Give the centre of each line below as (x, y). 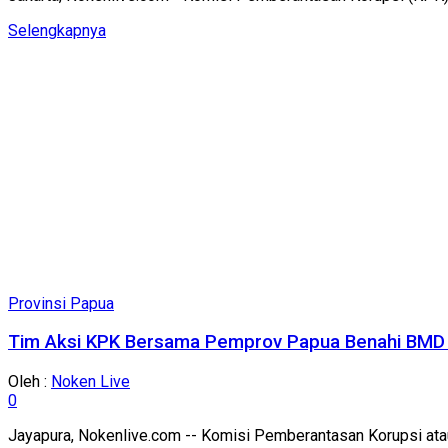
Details (130, 29)
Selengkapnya (57, 30)
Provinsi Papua (61, 303)
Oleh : (29, 382)
